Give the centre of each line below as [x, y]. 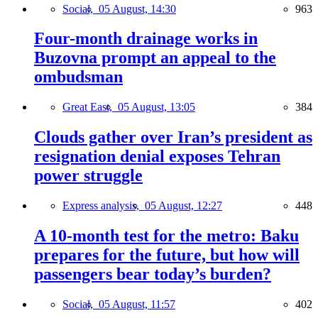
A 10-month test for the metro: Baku [166, 236]
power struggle [88, 176]
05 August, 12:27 [183, 206]
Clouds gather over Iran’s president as [173, 137]
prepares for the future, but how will [167, 255]
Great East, [90, 107]
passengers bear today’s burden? [153, 274]
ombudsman [78, 77]
